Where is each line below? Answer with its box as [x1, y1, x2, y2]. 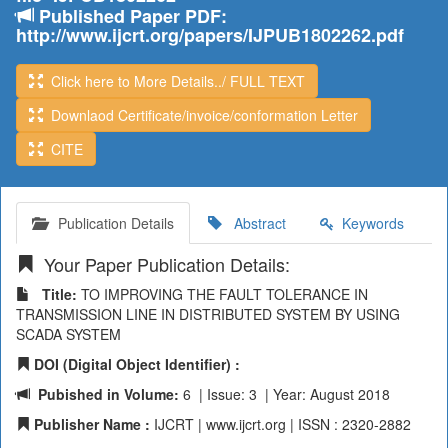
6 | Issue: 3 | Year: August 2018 [179, 384, 390, 404]
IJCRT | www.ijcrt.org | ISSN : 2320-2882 [150, 414, 411, 434]
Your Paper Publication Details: [34, 251, 290, 277]
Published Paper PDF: [34, 3, 227, 29]
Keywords [334, 213, 404, 233]
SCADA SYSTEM [16, 324, 121, 344]
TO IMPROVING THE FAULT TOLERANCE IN [77, 284, 368, 304]
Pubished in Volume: [30, 384, 179, 404]
